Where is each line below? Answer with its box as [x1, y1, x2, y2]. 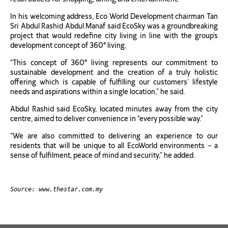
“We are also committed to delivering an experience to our [10, 131, 218, 140]
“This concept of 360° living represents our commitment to [10, 58, 218, 67]
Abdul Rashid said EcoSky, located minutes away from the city [10, 104, 218, 113]
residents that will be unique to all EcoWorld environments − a [10, 141, 218, 150]
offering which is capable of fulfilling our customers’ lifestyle [10, 77, 218, 87]
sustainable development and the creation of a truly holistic [10, 68, 218, 77]
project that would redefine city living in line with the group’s [10, 31, 218, 40]
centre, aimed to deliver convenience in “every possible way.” [10, 114, 203, 123]
